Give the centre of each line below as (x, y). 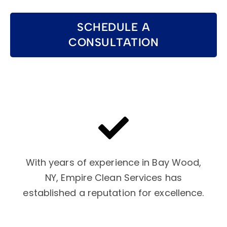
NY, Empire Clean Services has (113, 177)
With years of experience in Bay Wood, (113, 162)
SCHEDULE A (113, 27)
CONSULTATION (113, 42)
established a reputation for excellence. (113, 193)
